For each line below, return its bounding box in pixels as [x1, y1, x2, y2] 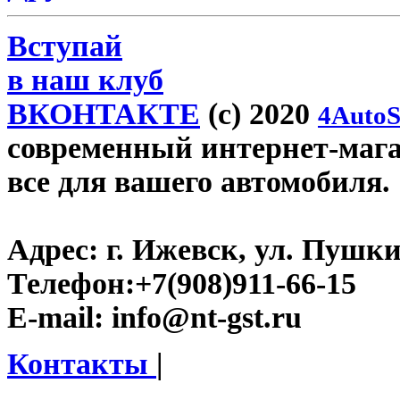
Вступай [7, 29, 122, 63]
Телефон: [7, 267, 135, 301]
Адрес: [7, 233, 98, 267]
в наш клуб [7, 63, 163, 97]
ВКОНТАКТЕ [7, 97, 200, 131]
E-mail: [7, 301, 104, 335]
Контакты [7, 347, 156, 381]
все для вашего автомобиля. [7, 165, 390, 199]
